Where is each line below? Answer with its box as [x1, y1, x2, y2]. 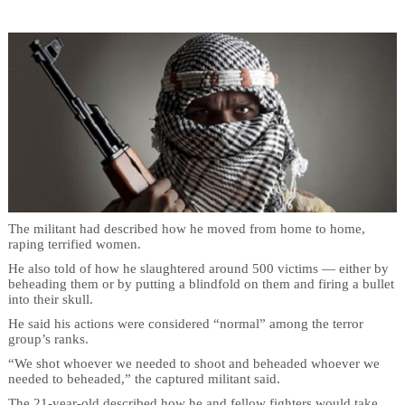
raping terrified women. [7, 236, 141, 251]
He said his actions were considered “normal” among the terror [7, 316, 363, 331]
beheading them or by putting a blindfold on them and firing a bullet [7, 276, 394, 291]
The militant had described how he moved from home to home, [7, 221, 365, 236]
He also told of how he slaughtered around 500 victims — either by [7, 260, 389, 276]
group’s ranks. [7, 331, 89, 346]
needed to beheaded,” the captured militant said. [7, 371, 280, 386]
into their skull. [7, 291, 93, 306]
